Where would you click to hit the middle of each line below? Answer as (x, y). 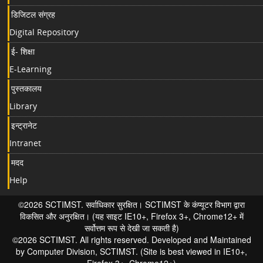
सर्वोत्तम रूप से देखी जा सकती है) (131, 228)
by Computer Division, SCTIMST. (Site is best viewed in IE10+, (131, 251)
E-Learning (31, 69)
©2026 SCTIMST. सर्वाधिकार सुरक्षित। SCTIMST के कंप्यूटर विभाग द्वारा (131, 204)
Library (23, 106)
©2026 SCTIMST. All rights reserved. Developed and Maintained (131, 240)
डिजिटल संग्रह (33, 14)
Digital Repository (44, 32)
